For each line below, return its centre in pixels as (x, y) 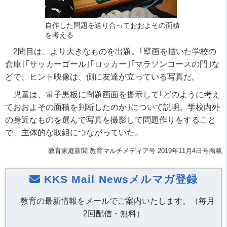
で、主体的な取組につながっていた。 (74, 133)
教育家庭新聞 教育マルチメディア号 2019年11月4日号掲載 (135, 151)
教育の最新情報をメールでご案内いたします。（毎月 (118, 201)
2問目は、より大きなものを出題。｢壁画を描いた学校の (115, 52)
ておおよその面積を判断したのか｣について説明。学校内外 (112, 107)
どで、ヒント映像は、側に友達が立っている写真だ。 (102, 77)
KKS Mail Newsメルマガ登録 (119, 179)
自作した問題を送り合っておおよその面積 (112, 26)
